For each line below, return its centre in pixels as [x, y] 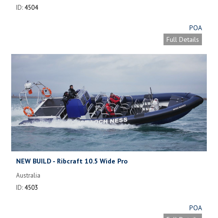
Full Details [183, 39]
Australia [28, 175]
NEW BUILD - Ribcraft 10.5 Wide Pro [72, 161]
